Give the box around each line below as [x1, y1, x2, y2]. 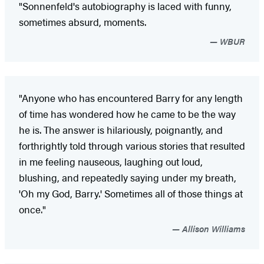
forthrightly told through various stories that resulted [19, 138, 245, 153]
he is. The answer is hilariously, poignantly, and [19, 122, 223, 137]
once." [19, 202, 46, 216]
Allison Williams [180, 222, 245, 235]
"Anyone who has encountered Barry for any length [19, 90, 243, 105]
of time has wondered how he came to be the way [19, 106, 236, 121]
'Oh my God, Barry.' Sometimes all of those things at [19, 186, 243, 200]
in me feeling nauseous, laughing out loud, [19, 154, 203, 169]
